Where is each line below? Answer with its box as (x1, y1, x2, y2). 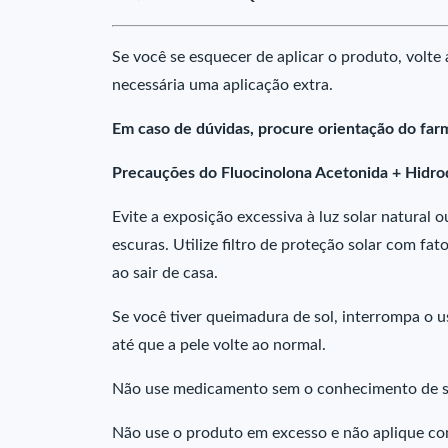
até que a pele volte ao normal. (112, 337, 326, 353)
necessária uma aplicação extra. (112, 77, 333, 93)
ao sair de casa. (112, 265, 218, 281)
